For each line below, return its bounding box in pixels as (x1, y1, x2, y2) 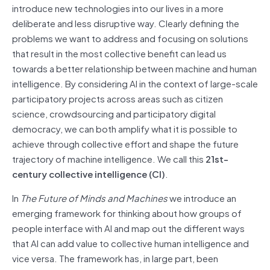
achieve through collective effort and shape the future (12, 136, 239, 151)
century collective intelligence (12, 166, 147, 181)
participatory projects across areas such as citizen (12, 90, 223, 105)
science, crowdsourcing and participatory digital (12, 105, 216, 121)
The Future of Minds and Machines (20, 190, 168, 205)
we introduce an (168, 190, 236, 205)
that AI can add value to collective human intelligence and (12, 235, 249, 250)
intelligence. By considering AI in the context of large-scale (12, 75, 258, 90)
